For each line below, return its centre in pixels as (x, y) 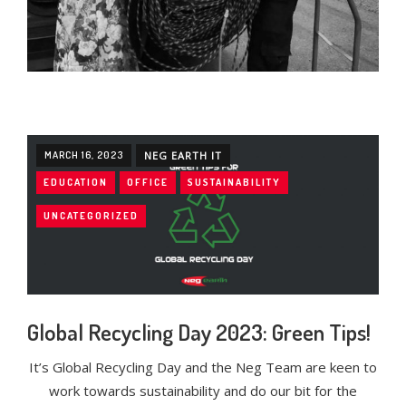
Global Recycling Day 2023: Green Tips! (199, 332)
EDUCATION (76, 182)
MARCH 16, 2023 (84, 155)
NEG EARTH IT (183, 155)
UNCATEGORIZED (91, 216)
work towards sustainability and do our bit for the (203, 391)
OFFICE (148, 182)
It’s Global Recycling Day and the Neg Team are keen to (203, 367)
